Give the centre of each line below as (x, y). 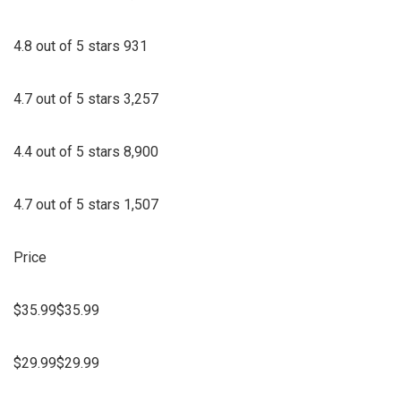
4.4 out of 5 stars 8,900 (86, 151)
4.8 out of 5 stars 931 (81, 46)
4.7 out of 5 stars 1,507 (86, 204)
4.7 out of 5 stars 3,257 (86, 98)
